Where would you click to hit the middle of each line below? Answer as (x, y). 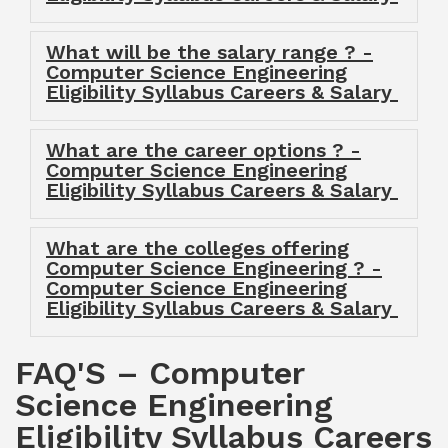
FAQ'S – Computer (159, 373)
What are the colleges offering (197, 248)
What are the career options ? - (203, 150)
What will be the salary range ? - (209, 52)
